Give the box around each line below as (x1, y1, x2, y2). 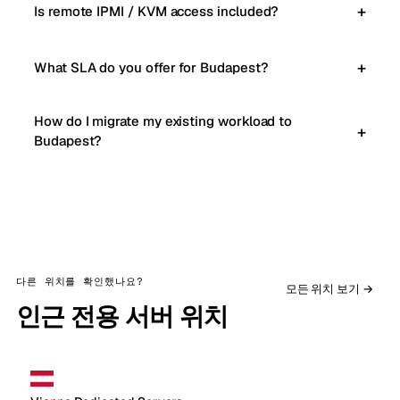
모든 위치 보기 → (285, 280, 373, 296)
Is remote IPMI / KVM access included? (34, 2, 279, 20)
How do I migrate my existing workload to (34, 112, 293, 129)
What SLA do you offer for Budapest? (34, 58, 269, 76)
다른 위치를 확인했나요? (16, 275, 144, 287)
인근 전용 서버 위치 (16, 300, 229, 332)
